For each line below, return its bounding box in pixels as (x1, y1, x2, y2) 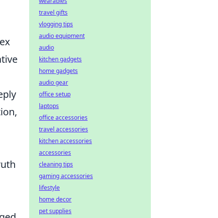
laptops (39, 102, 59, 110)
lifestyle (39, 183, 60, 192)
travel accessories (39, 125, 88, 133)
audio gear (39, 78, 68, 87)
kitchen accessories (39, 137, 92, 145)
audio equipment (39, 32, 85, 40)
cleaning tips (39, 160, 73, 168)
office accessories (39, 113, 88, 122)
